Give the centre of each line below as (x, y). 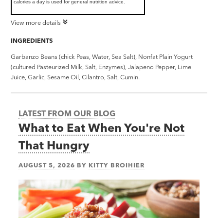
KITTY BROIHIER (117, 165)
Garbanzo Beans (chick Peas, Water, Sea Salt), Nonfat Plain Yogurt (102, 57)
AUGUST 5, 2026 (47, 165)
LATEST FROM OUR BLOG (67, 113)
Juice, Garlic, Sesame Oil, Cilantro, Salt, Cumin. (75, 77)
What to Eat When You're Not (102, 127)
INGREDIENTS (32, 40)
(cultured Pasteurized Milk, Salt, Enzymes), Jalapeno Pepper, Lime (101, 67)
